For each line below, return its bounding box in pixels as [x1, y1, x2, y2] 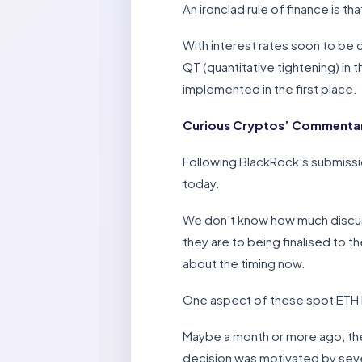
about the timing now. [183, 255, 305, 271]
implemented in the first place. [183, 80, 357, 96]
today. [183, 175, 220, 191]
